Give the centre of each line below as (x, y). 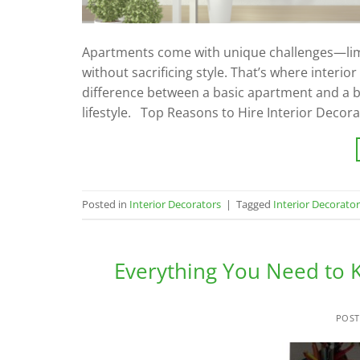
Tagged (255, 205)
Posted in (106, 205)
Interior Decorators (175, 205)
